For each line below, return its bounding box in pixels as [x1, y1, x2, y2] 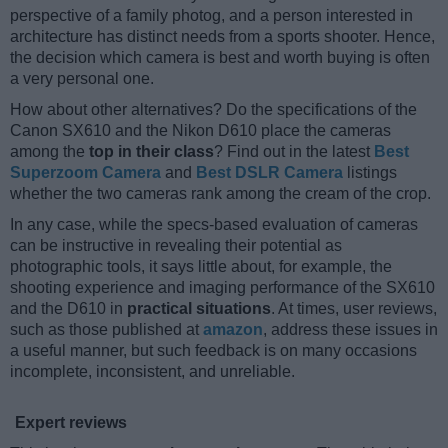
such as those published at [10, 320, 203, 338]
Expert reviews [15, 413, 127, 431]
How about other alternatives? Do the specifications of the [10, 100, 417, 118]
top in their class [89, 142, 214, 160]
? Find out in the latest [214, 142, 374, 160]
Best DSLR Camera [196, 163, 343, 181]
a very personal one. [10, 69, 154, 87]
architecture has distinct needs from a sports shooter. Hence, [10, 27, 435, 45]
